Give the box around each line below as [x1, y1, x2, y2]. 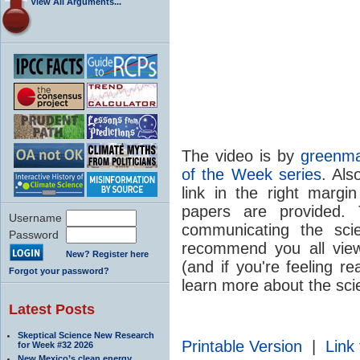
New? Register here [66, 248, 149, 259]
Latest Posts [9, 301, 95, 317]
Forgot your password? [9, 265, 109, 276]
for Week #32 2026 [18, 339, 93, 350]
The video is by [182, 146, 301, 165]
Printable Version [182, 337, 302, 355]
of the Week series [182, 165, 321, 183]
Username [9, 211, 62, 224]
